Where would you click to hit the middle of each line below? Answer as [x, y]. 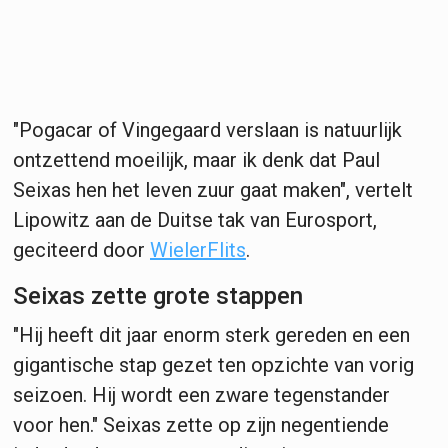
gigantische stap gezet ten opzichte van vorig [213, 364]
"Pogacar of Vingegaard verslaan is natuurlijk [207, 129]
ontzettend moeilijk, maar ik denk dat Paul [196, 159]
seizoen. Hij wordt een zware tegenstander [201, 394]
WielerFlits [198, 249]
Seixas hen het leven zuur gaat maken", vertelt [213, 189]
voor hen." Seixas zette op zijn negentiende [201, 424]
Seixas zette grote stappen [158, 295]
